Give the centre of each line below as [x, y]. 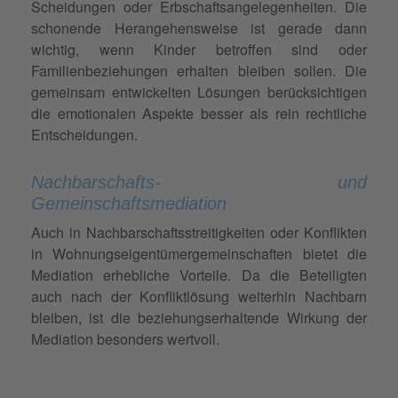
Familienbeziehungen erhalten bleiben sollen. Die [199, 70]
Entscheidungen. [84, 134]
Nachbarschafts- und [199, 182]
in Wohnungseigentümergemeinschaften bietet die [199, 253]
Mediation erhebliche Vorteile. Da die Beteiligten [199, 275]
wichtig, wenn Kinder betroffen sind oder [199, 49]
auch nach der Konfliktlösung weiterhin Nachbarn [199, 296]
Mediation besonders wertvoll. [125, 338]
